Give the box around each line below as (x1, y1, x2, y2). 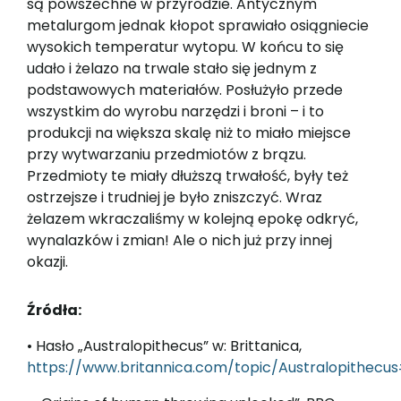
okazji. (27, 252, 75, 273)
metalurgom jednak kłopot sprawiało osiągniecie (27, 15, 369, 37)
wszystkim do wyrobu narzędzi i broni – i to (27, 101, 324, 123)
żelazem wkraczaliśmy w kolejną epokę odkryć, (27, 209, 358, 230)
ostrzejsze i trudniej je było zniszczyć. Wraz (27, 187, 322, 209)
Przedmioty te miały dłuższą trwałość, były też (27, 166, 348, 187)
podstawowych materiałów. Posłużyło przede (27, 80, 343, 101)
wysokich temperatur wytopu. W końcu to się (27, 37, 344, 58)
